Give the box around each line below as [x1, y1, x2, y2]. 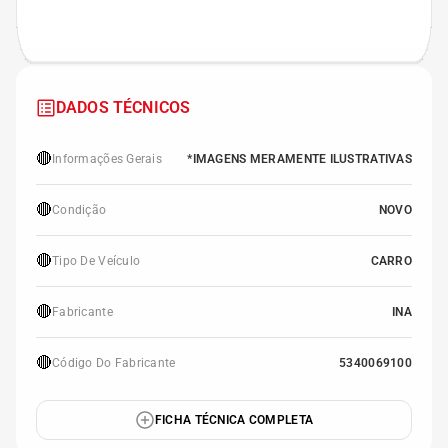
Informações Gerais [52, 152, 163, 166]
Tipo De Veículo [52, 254, 141, 268]
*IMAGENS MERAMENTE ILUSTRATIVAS [187, 152, 412, 166]
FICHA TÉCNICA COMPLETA [154, 413, 314, 427]
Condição [52, 203, 107, 217]
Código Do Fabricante [52, 356, 176, 370]
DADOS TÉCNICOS [56, 98, 191, 117]
